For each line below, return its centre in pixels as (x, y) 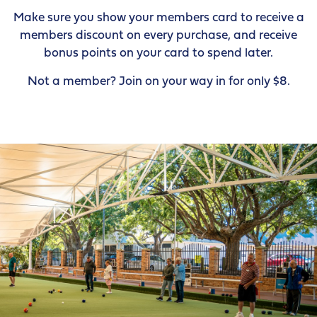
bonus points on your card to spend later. (158, 53)
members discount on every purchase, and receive (158, 35)
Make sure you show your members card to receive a (158, 18)
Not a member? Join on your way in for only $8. (158, 81)
